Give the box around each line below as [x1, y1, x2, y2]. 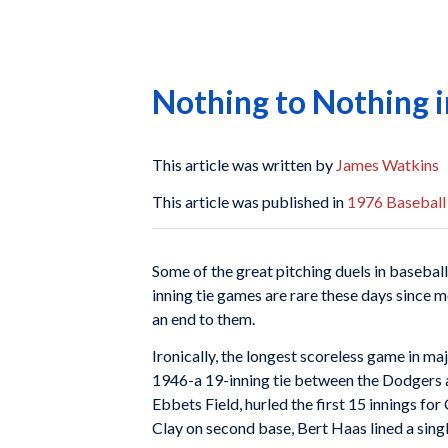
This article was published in [152, 192, 347, 212]
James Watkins [336, 154, 439, 174]
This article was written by [152, 154, 336, 174]
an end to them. [152, 308, 255, 328]
